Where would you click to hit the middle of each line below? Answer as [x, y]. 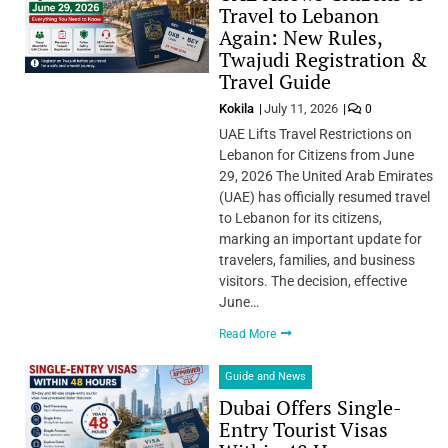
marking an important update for [320, 238]
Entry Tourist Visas [303, 429]
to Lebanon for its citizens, [300, 217]
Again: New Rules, [300, 37]
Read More [248, 333]
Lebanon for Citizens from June [316, 154]
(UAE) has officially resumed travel [324, 196]
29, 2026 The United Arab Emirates [325, 175]
